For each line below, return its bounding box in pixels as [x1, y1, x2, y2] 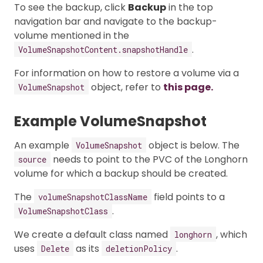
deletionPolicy [106, 242, 172, 254]
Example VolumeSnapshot [14, 111, 207, 131]
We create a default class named [14, 227, 170, 241]
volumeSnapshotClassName [38, 191, 147, 203]
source [18, 153, 46, 165]
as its [73, 241, 102, 255]
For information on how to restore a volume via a [14, 66, 239, 80]
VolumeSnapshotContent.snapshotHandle [18, 43, 188, 55]
